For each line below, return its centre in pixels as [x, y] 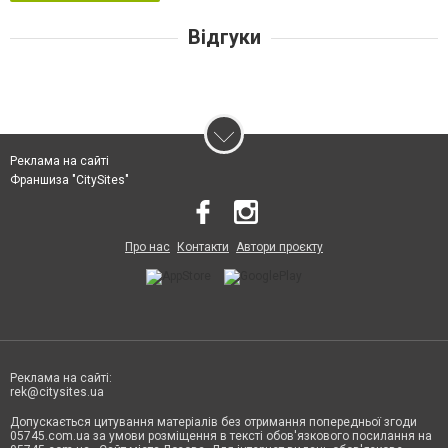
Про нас [147, 246]
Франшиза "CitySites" [69, 179]
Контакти [203, 246]
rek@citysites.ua [57, 391]
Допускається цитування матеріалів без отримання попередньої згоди [213, 421]
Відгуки [224, 36]
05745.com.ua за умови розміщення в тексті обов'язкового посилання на [221, 435]
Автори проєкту [279, 246]
